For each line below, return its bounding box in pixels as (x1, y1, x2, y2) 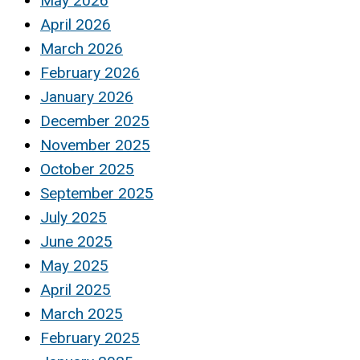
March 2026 (40, 39, 123, 59)
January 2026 (40, 88, 133, 107)
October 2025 (40, 160, 134, 179)
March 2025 (40, 305, 123, 324)
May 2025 (40, 256, 108, 276)
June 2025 (40, 232, 112, 252)
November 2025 (40, 136, 150, 155)
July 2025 (40, 208, 107, 227)
